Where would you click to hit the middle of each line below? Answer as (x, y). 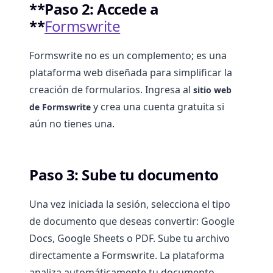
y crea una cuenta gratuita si (158, 107)
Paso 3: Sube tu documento (124, 175)
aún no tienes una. (72, 124)
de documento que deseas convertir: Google (132, 222)
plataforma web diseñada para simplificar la (131, 73)
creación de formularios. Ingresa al (111, 90)
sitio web (212, 90)
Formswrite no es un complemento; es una (128, 56)
